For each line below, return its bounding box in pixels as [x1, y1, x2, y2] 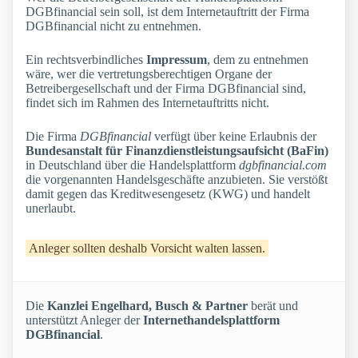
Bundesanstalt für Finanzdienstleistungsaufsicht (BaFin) [26, 144, 328, 158]
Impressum [146, 53, 207, 67]
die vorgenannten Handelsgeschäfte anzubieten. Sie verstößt [26, 173, 328, 187]
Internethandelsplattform [143, 313, 280, 328]
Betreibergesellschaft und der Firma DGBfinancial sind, [26, 82, 306, 96]
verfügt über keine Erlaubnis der [151, 129, 316, 144]
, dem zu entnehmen [207, 53, 308, 67]
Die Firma [26, 129, 80, 144]
